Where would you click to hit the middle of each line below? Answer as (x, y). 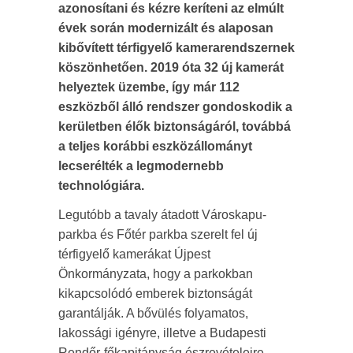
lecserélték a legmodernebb (141, 166)
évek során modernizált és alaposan (166, 28)
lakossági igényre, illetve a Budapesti (162, 333)
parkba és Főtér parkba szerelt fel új (158, 234)
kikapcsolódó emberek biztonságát (155, 294)
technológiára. (101, 186)
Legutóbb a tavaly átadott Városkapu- (162, 215)
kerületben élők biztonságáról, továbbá (175, 126)
